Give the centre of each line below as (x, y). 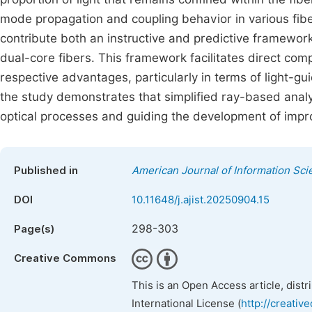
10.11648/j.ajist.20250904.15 (201, 200)
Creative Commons (65, 258)
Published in (46, 171)
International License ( (186, 304)
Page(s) (34, 229)
